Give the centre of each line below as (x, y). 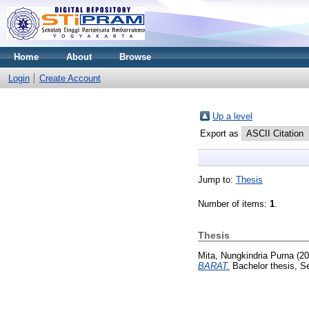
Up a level (232, 116)
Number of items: (234, 204)
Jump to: (217, 180)
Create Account (70, 78)
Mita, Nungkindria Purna (246, 255)
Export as (221, 133)
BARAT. (214, 266)
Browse (135, 57)
